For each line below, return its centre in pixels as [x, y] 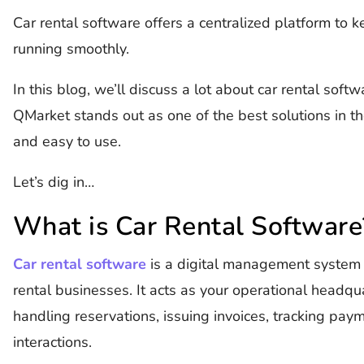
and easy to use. [67, 142]
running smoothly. [71, 49]
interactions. [52, 342]
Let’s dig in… [55, 182]
